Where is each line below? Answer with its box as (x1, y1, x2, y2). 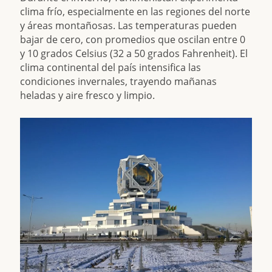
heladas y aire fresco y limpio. (20, 89, 155, 102)
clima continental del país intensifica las (20, 61, 202, 74)
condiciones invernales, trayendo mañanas (20, 75, 217, 88)
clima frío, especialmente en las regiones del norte (20, 5, 251, 18)
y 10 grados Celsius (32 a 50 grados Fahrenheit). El (20, 47, 248, 60)
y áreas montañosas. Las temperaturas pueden (20, 19, 237, 32)
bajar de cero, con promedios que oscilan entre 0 (20, 33, 246, 46)
